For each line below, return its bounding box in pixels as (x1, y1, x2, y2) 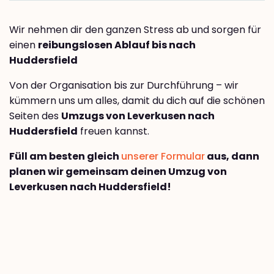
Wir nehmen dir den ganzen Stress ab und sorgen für (9, 23, 261, 37)
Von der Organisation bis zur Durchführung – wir (9, 78, 239, 93)
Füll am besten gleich (9, 149, 121, 164)
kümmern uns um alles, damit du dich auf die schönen (9, 94, 265, 108)
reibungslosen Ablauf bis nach (38, 38, 196, 53)
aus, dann (205, 149, 259, 164)
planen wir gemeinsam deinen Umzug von (9, 165, 227, 179)
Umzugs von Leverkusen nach (61, 109, 215, 124)
